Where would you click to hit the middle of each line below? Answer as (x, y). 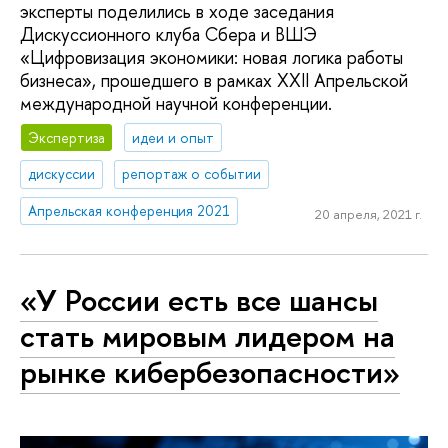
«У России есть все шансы (199, 299)
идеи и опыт (173, 137)
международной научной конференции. (176, 103)
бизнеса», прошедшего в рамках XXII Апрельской (214, 80)
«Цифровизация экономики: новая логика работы (211, 57)
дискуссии (62, 174)
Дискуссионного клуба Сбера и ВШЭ (168, 34)
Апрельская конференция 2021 (129, 211)
